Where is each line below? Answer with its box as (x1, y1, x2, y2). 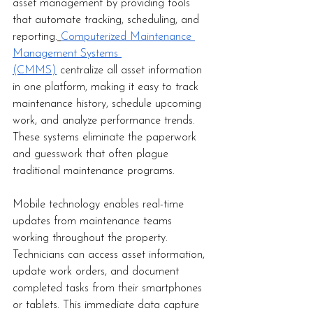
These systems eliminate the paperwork (13, 132, 200, 144)
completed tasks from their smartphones (13, 283, 205, 295)
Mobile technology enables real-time (13, 199, 187, 211)
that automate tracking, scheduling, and (13, 15, 203, 27)
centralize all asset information (57, 65, 205, 77)
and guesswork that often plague (13, 149, 172, 161)
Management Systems (13, 48, 122, 60)
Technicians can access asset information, (13, 249, 208, 261)
